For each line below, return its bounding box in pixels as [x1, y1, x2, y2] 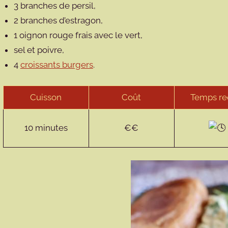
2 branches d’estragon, [13, 15, 105, 25]
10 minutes [24, 122, 68, 133]
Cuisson [30, 92, 62, 102]
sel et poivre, [13, 45, 66, 55]
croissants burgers [20, 60, 93, 70]
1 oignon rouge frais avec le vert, [13, 30, 145, 40]
